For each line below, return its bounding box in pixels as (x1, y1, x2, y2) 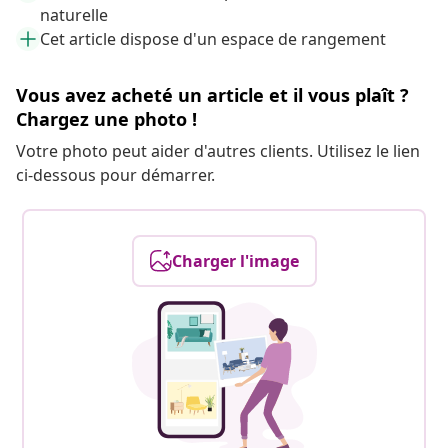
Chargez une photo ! (16, 107, 197, 132)
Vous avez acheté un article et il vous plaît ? (16, 83, 409, 108)
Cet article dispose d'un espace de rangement (40, 28, 386, 51)
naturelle (40, 4, 108, 27)
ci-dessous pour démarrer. (16, 164, 215, 187)
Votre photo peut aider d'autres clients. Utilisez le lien (16, 140, 420, 163)
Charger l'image (171, 250, 299, 273)
